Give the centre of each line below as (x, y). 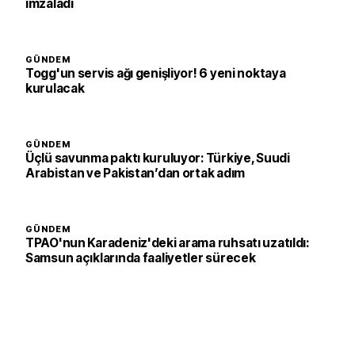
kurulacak (55, 88)
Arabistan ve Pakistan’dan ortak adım (135, 173)
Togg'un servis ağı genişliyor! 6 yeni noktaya (156, 73)
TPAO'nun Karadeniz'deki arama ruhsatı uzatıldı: (167, 243)
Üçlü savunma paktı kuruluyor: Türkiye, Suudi (158, 158)
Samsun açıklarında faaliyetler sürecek (141, 258)
